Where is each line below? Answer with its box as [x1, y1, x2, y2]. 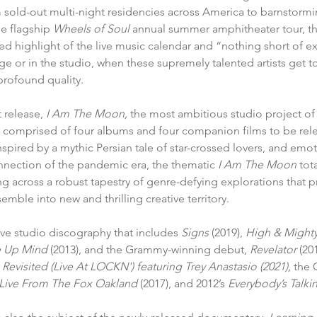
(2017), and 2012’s [140, 277, 228, 291]
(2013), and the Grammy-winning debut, [50, 243, 250, 257]
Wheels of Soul [53, 22, 129, 36]
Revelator [250, 243, 296, 257]
